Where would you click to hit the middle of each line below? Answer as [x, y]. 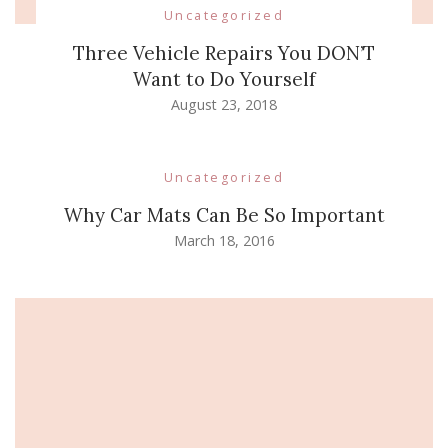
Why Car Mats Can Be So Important [224, 215]
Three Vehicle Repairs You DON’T [224, 53]
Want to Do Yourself [224, 79]
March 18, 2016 [224, 241]
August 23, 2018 [224, 105]
